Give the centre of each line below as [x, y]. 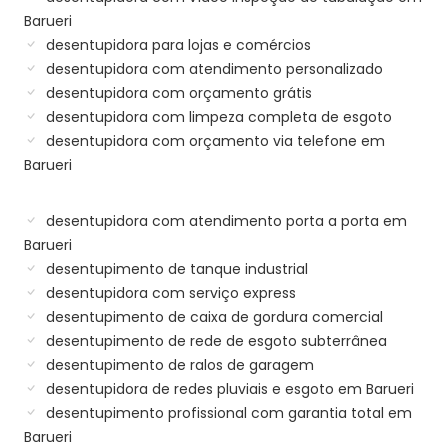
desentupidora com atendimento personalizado [212, 68]
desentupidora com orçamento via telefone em [213, 140]
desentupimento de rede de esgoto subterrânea [214, 340]
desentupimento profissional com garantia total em [227, 412]
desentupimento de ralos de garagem [178, 364]
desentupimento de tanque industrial [175, 268]
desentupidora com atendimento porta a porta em [224, 220]
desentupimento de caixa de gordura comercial [212, 316]
